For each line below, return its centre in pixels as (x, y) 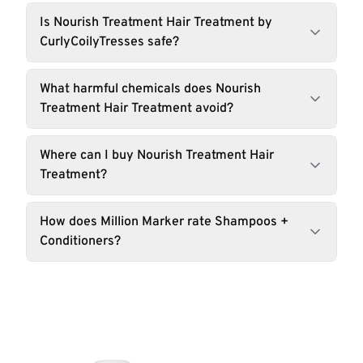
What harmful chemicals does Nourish (150, 89)
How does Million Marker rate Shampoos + (164, 222)
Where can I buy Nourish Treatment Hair (157, 156)
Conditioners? (80, 241)
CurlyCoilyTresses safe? (109, 42)
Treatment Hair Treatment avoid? (137, 109)
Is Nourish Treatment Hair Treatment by (156, 23)
